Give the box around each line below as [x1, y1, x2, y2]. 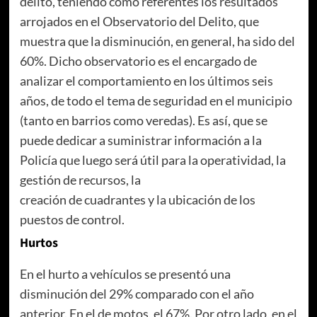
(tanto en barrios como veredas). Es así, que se [19, 112, 267, 128]
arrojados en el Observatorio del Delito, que [19, 13, 259, 29]
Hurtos [19, 234, 58, 252]
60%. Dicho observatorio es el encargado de [19, 52, 257, 69]
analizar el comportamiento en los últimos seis [19, 72, 273, 88]
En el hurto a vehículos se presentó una [19, 265, 231, 282]
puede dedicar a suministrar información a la [19, 132, 262, 148]
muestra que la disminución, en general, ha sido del [19, 33, 295, 49]
